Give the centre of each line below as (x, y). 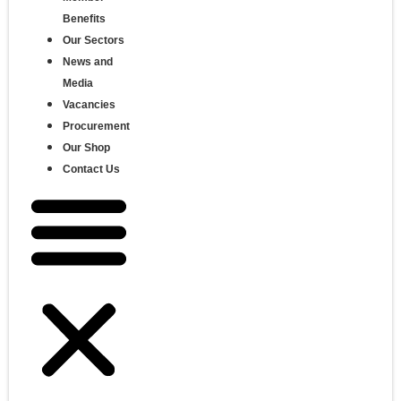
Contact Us (91, 170)
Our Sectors (94, 41)
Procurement (96, 127)
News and (88, 62)
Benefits (84, 19)
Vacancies (89, 105)
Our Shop (86, 148)
